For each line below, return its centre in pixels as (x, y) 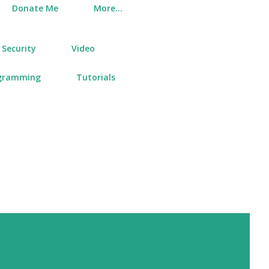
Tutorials (96, 77)
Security (19, 48)
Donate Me (35, 8)
